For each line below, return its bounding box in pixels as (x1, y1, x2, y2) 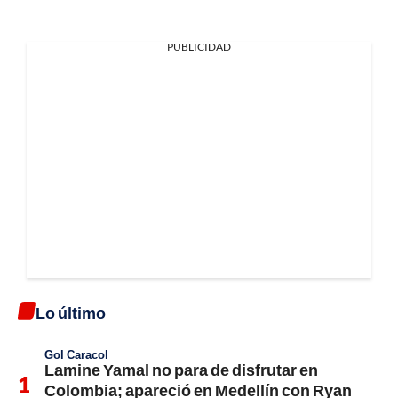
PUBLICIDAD (167, 40, 231, 54)
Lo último (36, 303, 106, 323)
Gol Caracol (44, 347, 108, 362)
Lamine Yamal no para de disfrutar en (44, 360, 318, 380)
